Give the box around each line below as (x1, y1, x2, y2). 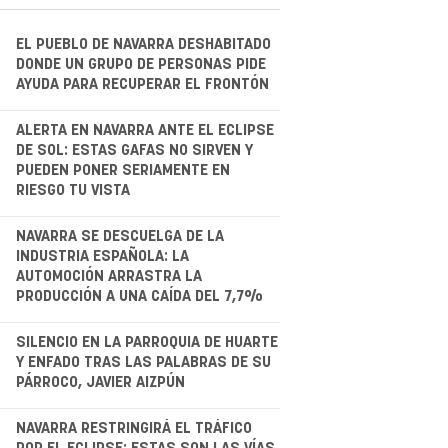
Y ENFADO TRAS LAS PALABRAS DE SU (15, 354, 271, 370)
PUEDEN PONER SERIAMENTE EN (15, 162, 230, 178)
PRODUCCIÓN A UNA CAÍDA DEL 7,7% (15, 288, 263, 304)
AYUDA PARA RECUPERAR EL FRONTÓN (15, 76, 269, 92)
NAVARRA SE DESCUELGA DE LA (15, 228, 224, 244)
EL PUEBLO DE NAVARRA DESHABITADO (15, 36, 271, 52)
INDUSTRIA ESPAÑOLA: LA (15, 248, 189, 264)
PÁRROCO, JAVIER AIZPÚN (15, 374, 185, 390)
